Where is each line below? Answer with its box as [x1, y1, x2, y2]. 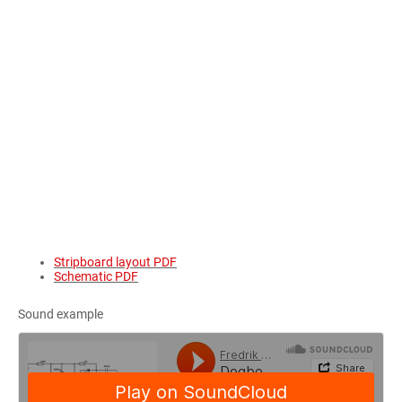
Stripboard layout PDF [54, 255, 177, 270]
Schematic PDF [54, 269, 138, 284]
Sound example [18, 306, 103, 321]
